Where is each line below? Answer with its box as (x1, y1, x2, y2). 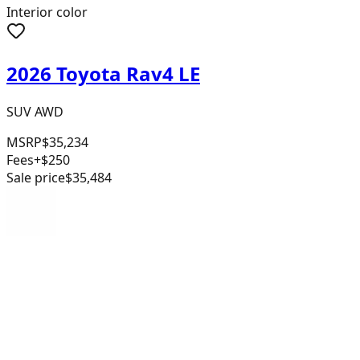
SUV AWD (6, 103, 63, 121)
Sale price (6, 169, 65, 186)
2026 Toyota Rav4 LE (6, 60, 200, 88)
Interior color (6, 3, 88, 22)
